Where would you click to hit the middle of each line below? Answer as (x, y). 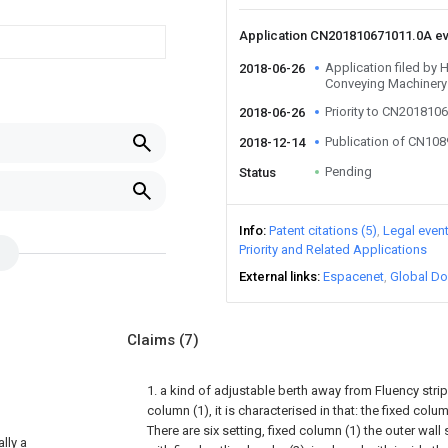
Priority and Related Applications (333, 249)
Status (257, 172)
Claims (153, 340)
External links (278, 276)
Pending (348, 171)
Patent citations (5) (323, 230)
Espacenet (353, 276)
